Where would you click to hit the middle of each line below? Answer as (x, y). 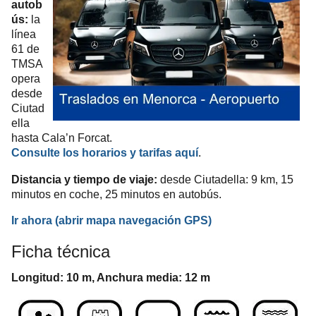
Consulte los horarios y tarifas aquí (105, 153)
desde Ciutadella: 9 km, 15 (225, 179)
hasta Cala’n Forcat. (62, 138)
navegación (150, 220)
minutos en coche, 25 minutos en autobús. (116, 194)
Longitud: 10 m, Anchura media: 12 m (111, 277)
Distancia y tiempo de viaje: (84, 179)
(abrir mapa (87, 220)
